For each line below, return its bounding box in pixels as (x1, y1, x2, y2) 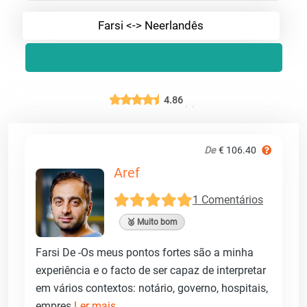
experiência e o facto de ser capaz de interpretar (36, 263, 266, 277)
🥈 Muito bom (127, 217, 177, 227)
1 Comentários (193, 193, 263, 207)
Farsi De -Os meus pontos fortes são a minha (36, 245, 254, 259)
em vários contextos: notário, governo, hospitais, (36, 281, 268, 295)
